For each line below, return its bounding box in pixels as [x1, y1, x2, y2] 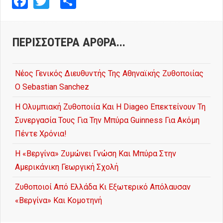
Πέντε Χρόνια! [15, 128, 67, 138]
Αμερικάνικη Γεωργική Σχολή [15, 162, 118, 172]
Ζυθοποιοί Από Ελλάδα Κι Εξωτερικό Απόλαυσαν [15, 182, 191, 192]
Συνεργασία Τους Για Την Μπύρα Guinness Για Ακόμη [15, 115, 200, 125]
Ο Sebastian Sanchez [15, 82, 89, 92]
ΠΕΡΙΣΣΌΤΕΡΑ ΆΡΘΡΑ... [12, 35, 125, 49]
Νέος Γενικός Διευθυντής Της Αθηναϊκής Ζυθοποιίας [15, 68, 204, 78]
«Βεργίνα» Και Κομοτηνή [15, 195, 102, 205]
